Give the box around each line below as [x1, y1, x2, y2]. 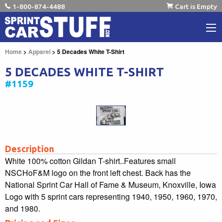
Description [5, 143, 54, 154]
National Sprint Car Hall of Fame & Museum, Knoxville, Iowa [5, 178, 216, 190]
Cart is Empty [175, 2, 217, 10]
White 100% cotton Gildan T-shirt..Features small [5, 155, 176, 166]
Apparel [28, 47, 51, 56]
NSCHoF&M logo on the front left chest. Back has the [5, 166, 191, 178]
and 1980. [5, 202, 40, 214]
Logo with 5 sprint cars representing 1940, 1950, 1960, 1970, [5, 190, 217, 202]
